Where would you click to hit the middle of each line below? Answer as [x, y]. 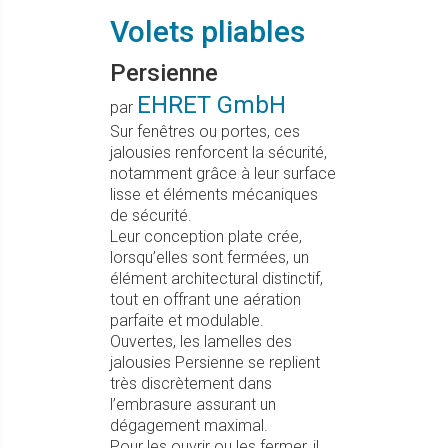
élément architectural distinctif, [216, 278]
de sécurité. [151, 215]
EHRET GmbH [211, 105]
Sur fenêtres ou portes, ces [205, 131]
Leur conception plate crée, [206, 236]
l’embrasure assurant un [193, 404]
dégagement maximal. [189, 425]
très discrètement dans [191, 383]
